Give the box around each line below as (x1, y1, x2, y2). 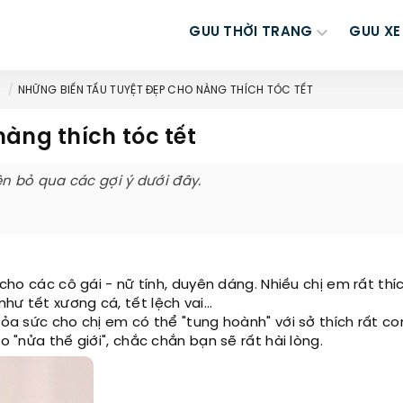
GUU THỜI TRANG (189, 25, 313, 40)
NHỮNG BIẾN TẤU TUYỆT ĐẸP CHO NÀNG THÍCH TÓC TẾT (17, 85, 313, 96)
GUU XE (349, 25, 401, 40)
